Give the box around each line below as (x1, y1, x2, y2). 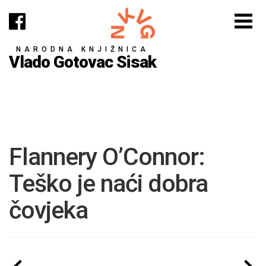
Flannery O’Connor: (9, 142, 205, 171)
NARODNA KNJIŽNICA (16, 45, 149, 53)
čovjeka (9, 196, 88, 224)
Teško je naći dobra (9, 169, 208, 198)
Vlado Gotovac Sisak (9, 52, 156, 72)
